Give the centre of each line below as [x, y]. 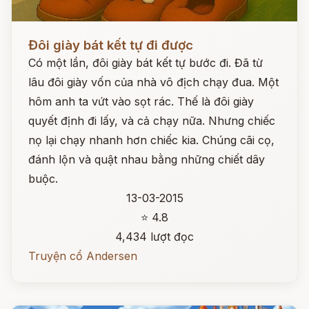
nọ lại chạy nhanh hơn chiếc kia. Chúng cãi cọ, [151, 140]
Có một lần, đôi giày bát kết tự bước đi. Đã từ [146, 63]
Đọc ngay [37, 34]
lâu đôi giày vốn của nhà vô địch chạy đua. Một [153, 82]
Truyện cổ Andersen [83, 256]
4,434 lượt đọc [154, 237]
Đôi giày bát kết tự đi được [111, 45]
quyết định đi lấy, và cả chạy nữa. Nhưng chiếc [152, 121]
